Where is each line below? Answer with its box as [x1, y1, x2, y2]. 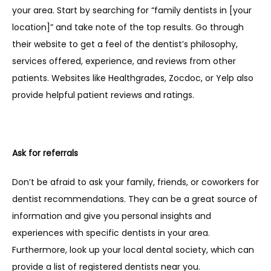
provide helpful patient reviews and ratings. [12, 89, 194, 101]
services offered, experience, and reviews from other [12, 55, 236, 67]
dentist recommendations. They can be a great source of [12, 193, 258, 205]
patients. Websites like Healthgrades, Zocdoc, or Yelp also [12, 72, 253, 84]
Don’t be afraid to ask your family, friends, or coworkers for [12, 176, 259, 188]
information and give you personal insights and [12, 210, 211, 222]
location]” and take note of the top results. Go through [12, 21, 244, 33]
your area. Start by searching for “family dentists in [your [12, 4, 252, 16]
